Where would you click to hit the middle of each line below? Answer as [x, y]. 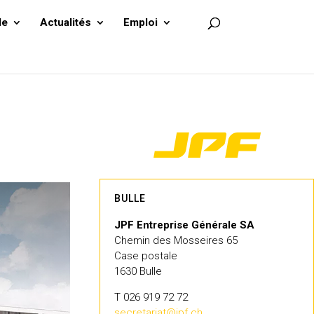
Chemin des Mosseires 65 [176, 240]
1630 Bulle [138, 271]
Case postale [146, 255]
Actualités [66, 22]
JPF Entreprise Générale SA [185, 225]
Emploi [141, 22]
